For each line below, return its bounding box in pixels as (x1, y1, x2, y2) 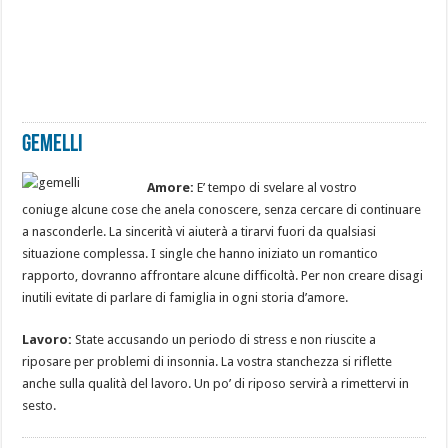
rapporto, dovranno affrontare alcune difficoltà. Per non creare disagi (22, 267, 424, 283)
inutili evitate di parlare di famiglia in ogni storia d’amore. (22, 289, 349, 305)
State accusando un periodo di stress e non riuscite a (72, 331, 377, 347)
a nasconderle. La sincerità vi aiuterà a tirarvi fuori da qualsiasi (22, 223, 377, 239)
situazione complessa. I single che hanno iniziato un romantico (22, 245, 379, 261)
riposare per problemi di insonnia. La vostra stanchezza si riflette (22, 353, 393, 369)
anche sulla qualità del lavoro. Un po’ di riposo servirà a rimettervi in (22, 375, 410, 391)
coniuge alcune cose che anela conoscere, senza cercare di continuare (22, 201, 422, 217)
